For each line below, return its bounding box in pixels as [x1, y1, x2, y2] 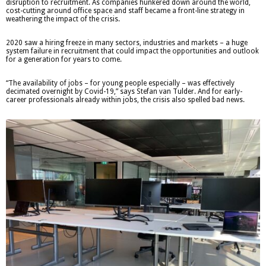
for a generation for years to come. [6, 55, 122, 64]
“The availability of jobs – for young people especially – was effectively [6, 78, 235, 87]
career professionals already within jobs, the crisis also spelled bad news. [6, 95, 245, 104]
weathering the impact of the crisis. [6, 14, 120, 23]
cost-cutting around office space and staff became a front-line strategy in [6, 6, 245, 15]
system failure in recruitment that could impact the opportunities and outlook [6, 46, 259, 55]
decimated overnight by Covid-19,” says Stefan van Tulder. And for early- [6, 87, 242, 96]
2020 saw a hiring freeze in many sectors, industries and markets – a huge [6, 38, 248, 47]
